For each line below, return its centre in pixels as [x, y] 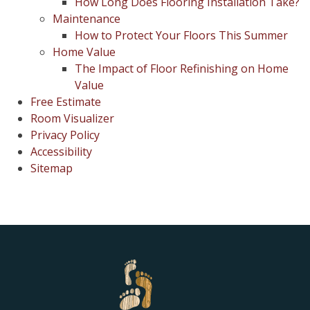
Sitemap [52, 168]
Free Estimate [66, 102]
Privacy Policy [65, 135]
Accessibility [61, 152]
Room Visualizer [72, 118]
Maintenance [86, 19]
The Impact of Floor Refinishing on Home [182, 69]
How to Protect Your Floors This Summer [181, 35]
